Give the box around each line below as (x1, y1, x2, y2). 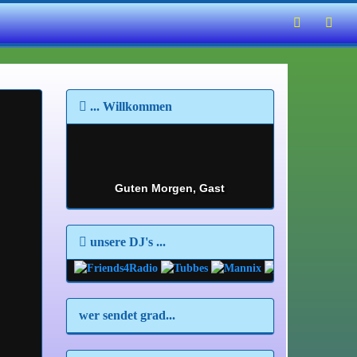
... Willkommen (86, 100, 172, 113)
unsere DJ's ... (86, 235, 166, 249)
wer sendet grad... (78, 308, 175, 322)
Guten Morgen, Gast (115, 182, 226, 194)
